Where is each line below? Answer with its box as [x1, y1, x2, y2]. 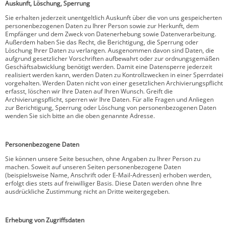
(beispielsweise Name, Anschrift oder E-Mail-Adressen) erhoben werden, [5, 171, 212, 179]
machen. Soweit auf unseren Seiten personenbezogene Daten [5, 163, 181, 171]
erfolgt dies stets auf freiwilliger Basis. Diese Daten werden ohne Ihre [5, 179, 202, 188]
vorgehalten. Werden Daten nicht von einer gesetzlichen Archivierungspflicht [5, 79, 223, 87]
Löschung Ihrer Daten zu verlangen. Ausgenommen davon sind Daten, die [5, 46, 214, 55]
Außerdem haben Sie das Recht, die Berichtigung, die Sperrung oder [5, 38, 198, 47]
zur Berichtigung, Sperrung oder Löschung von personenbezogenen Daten [5, 103, 216, 112]
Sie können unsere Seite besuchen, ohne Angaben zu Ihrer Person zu [5, 154, 200, 163]
